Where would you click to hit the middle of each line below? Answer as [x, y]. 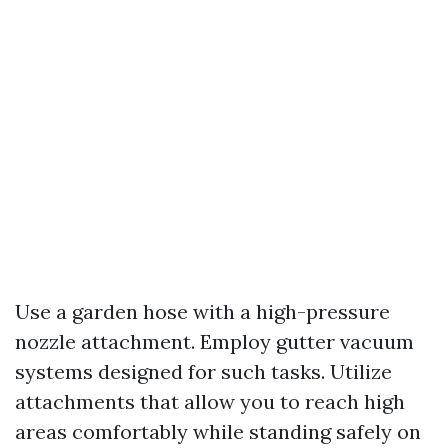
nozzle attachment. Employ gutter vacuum [214, 341]
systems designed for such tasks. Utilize [203, 371]
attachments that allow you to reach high [210, 401]
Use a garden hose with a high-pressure [202, 311]
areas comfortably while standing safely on [218, 431]
